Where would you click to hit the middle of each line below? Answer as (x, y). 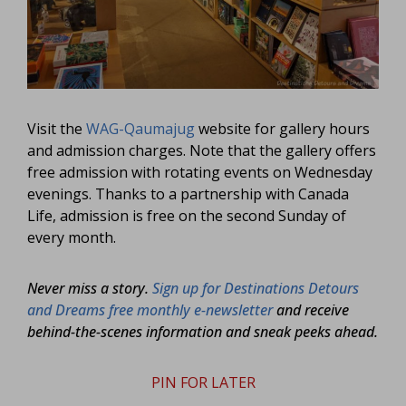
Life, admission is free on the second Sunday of (187, 215)
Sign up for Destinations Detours (256, 288)
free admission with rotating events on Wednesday (200, 172)
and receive (311, 309)
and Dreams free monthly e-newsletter (150, 309)
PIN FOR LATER (203, 382)
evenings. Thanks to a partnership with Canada (188, 193)
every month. (72, 237)
